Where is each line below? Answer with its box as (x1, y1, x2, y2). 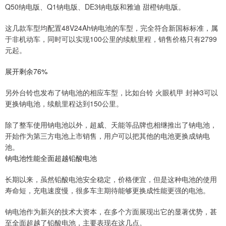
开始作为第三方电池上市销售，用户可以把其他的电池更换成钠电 (5, 131, 210, 141)
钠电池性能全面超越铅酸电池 (5, 153, 97, 163)
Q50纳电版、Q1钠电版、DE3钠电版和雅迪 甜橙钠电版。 (5, 2, 185, 12)
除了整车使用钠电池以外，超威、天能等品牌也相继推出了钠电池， (5, 120, 217, 130)
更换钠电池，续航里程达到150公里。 (5, 98, 123, 109)
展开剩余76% (5, 66, 47, 77)
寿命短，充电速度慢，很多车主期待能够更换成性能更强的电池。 (5, 185, 210, 196)
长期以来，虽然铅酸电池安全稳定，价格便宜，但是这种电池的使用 (5, 174, 217, 185)
